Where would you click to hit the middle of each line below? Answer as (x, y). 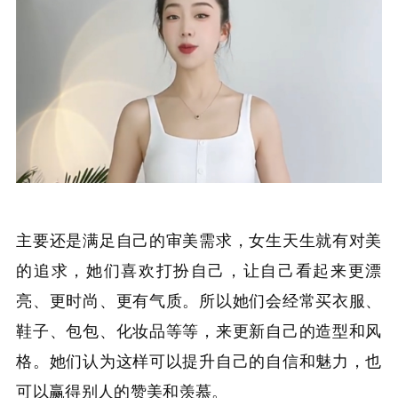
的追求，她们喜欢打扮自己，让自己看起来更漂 (199, 269)
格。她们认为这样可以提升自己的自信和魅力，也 (199, 359)
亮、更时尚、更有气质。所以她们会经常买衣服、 (199, 299)
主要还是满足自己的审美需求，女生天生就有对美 (199, 239)
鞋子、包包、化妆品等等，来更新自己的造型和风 (199, 329)
